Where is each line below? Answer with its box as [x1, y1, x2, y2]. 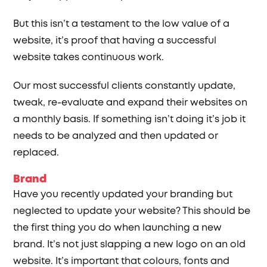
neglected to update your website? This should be [13, 204, 251, 218]
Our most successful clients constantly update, [13, 79, 236, 93]
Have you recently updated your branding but [13, 188, 233, 201]
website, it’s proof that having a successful [13, 34, 217, 48]
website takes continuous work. [13, 51, 164, 64]
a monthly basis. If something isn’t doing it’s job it [13, 113, 246, 126]
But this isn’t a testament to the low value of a [13, 17, 230, 31]
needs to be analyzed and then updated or [13, 129, 219, 143]
